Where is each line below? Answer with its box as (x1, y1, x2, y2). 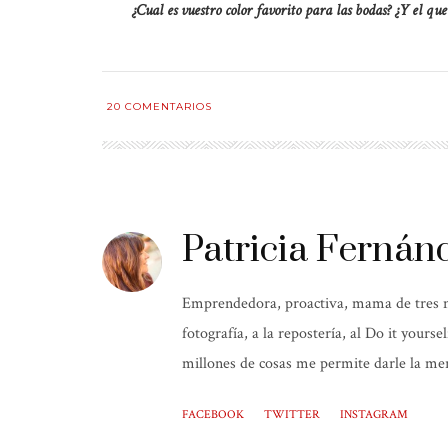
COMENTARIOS (121, 100, 212, 113)
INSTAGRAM (340, 407, 408, 422)
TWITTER (264, 407, 320, 422)
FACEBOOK (182, 407, 244, 422)
